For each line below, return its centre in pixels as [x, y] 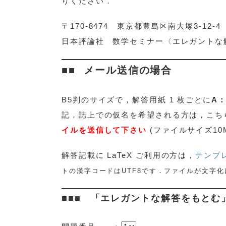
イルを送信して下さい [106, 130]
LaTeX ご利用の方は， [151, 155]
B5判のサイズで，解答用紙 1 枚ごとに [136, 100]
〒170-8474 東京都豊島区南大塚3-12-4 [141, 26]
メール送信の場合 [128, 70]
